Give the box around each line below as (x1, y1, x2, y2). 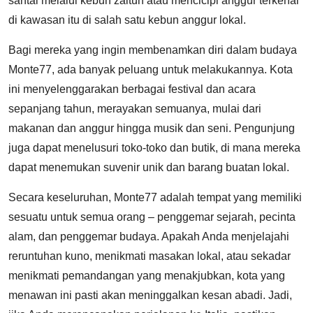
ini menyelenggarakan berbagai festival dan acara (8, 83, 256, 95)
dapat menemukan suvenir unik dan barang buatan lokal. (8, 161, 289, 173)
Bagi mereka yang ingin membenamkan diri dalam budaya (8, 44, 297, 56)
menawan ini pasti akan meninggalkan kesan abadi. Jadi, (8, 289, 292, 301)
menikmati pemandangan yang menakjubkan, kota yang (8, 270, 285, 282)
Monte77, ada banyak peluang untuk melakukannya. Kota (8, 64, 293, 75)
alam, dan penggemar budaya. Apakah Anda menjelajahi (8, 231, 289, 242)
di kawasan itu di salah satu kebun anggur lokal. (8, 14, 246, 26)
